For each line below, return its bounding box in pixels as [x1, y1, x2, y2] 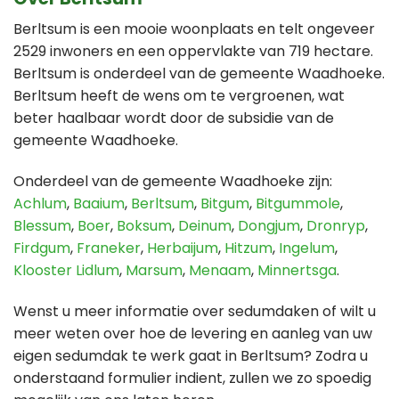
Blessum [13, 216, 71, 237]
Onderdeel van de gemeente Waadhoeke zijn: [13, 171, 332, 192]
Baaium [73, 193, 125, 215]
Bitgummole [256, 193, 340, 215]
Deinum [178, 216, 232, 237]
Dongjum [238, 216, 300, 237]
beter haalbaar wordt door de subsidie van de [13, 108, 334, 129]
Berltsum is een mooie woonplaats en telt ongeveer [13, 19, 375, 40]
